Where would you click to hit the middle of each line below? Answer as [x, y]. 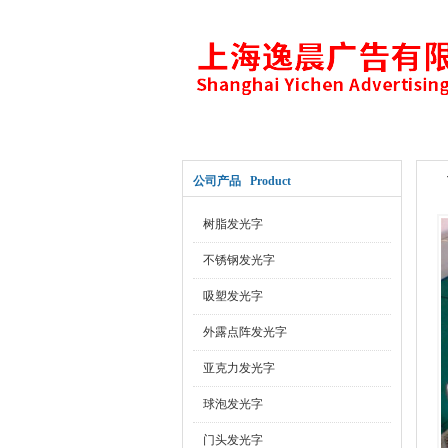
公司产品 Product [242, 181]
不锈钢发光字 [239, 260]
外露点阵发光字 [245, 332]
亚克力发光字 [239, 368]
